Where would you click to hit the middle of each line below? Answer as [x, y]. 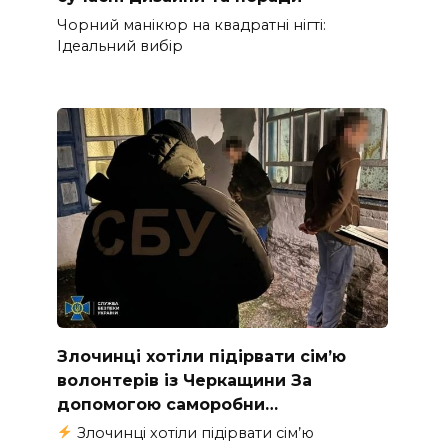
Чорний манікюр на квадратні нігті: [191, 24]
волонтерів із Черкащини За [184, 380]
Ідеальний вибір [119, 45]
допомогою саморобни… [167, 404]
